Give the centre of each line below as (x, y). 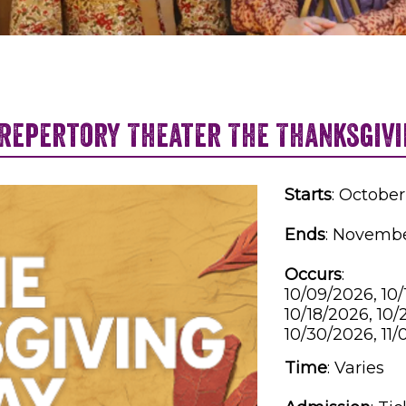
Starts (308, 195)
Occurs (313, 275)
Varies (359, 368)
